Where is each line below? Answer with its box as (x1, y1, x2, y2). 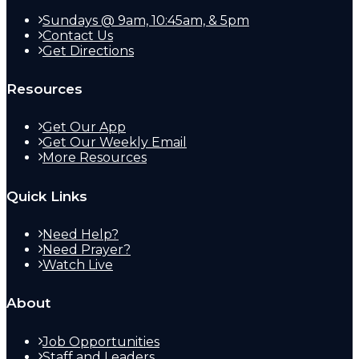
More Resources (42, 150, 147, 166)
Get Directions (42, 42, 134, 58)
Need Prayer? (42, 242, 131, 258)
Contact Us (42, 27, 113, 43)
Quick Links (6, 188, 87, 204)
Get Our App (42, 119, 126, 135)
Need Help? (42, 227, 119, 243)
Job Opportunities (42, 333, 159, 349)
